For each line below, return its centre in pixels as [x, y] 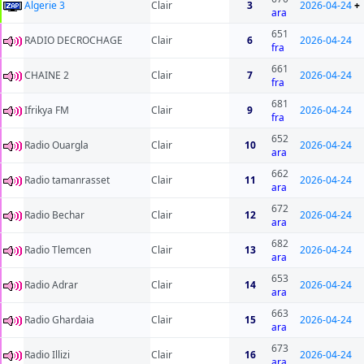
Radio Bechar [54, 215]
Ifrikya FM [47, 110]
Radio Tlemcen [58, 250]
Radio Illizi [47, 355]
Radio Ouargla [56, 145]
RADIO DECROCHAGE [74, 41]
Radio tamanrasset [67, 180]
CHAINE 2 [47, 76]
